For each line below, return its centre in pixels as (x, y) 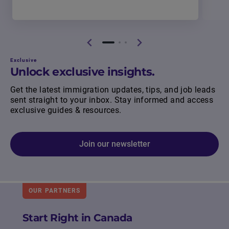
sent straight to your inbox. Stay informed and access (112, 100)
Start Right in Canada (77, 218)
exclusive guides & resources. (66, 110)
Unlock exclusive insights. (83, 72)
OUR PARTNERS (55, 191)
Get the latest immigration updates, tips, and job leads (113, 90)
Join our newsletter (114, 144)
